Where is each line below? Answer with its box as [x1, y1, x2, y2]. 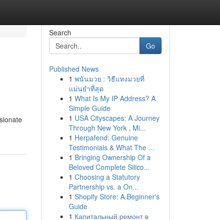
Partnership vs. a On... [68, 182, 138, 192]
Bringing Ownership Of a [74, 152, 151, 162]
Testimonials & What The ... [68, 142, 154, 152]
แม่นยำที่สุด [68, 83, 104, 93]
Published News [49, 64, 99, 74]
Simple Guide [68, 103, 110, 113]
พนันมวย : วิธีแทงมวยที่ [74, 74, 144, 83]
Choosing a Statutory [74, 172, 140, 182]
